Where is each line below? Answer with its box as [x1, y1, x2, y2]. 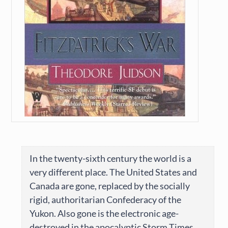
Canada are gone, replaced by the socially [30, 180, 190, 192]
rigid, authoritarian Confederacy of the [30, 194, 182, 206]
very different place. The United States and [30, 166, 197, 178]
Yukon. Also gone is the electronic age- [30, 208, 179, 219]
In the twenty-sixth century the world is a [30, 153, 192, 164]
